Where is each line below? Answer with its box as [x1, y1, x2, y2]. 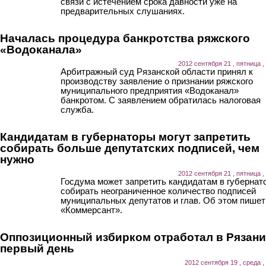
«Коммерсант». [61, 204, 122, 215]
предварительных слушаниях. [61, 5, 185, 16]
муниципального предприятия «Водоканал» [61, 85, 239, 96]
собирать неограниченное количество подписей [61, 185, 256, 196]
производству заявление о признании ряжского [61, 75, 253, 86]
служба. [61, 104, 94, 115]
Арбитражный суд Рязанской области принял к [61, 66, 253, 77]
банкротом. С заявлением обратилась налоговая [61, 94, 261, 105]
